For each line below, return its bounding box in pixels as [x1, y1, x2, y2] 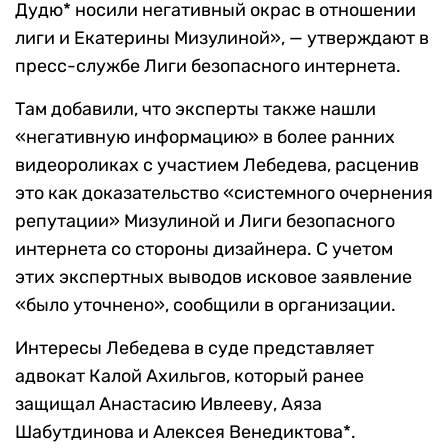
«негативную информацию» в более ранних [15, 126, 395, 149]
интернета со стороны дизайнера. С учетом [15, 238, 393, 261]
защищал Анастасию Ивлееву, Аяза [15, 393, 322, 416]
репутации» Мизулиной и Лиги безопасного [15, 210, 395, 233]
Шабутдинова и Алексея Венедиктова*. [15, 421, 356, 444]
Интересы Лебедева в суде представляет [15, 337, 374, 360]
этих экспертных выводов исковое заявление [15, 266, 412, 289]
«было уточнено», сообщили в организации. [15, 294, 396, 317]
